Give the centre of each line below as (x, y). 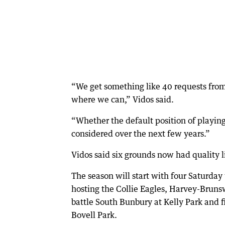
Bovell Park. (94, 215)
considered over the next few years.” (141, 133)
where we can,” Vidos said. (123, 99)
